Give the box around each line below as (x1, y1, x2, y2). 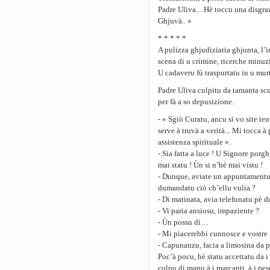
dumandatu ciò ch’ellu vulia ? (158, 183, 256, 192)
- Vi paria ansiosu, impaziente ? (158, 206, 259, 215)
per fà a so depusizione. (158, 97, 234, 106)
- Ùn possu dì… (158, 218, 209, 227)
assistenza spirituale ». (158, 137, 231, 146)
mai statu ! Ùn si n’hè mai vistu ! (158, 160, 263, 169)
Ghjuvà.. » (158, 16, 192, 25)
